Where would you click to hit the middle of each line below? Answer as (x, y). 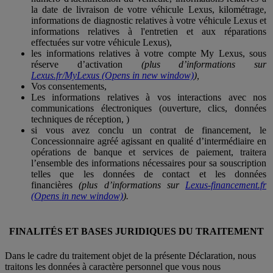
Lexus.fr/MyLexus (65, 75)
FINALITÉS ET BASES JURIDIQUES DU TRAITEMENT (136, 232)
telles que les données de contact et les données (149, 174)
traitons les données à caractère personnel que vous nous (113, 266)
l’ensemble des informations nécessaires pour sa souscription (149, 163)
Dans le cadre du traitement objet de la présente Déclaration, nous (130, 255)
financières (55, 185)
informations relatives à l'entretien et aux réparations (149, 31)
